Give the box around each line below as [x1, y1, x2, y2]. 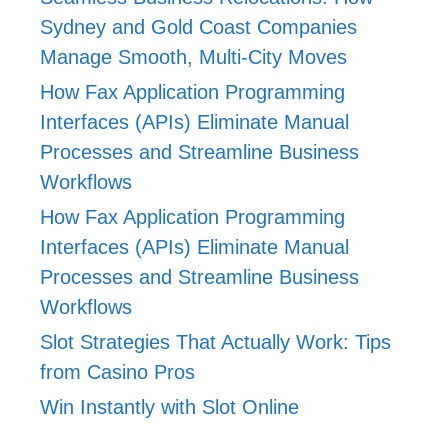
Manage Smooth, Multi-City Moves [40, 45, 347, 68]
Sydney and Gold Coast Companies [40, 15, 357, 38]
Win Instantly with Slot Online [40, 395, 299, 418]
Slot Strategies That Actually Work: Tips [40, 330, 391, 353]
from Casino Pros [40, 360, 195, 383]
